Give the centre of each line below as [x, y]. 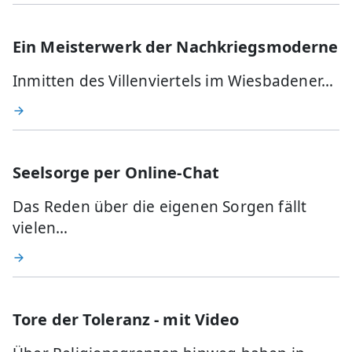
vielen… [40, 227]
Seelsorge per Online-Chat [116, 172]
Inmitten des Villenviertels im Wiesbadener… [173, 81]
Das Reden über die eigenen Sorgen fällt [160, 206]
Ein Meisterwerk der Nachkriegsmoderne [176, 46]
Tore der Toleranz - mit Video [126, 319]
